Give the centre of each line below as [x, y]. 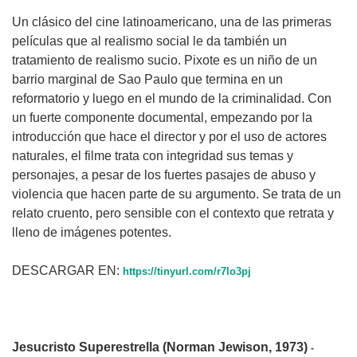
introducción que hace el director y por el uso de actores [169, 136]
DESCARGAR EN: [67, 270]
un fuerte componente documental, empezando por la [162, 117]
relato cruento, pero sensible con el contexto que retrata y [173, 213]
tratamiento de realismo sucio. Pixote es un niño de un [165, 60]
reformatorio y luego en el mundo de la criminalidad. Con [172, 98]
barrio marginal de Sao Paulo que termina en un [147, 79]
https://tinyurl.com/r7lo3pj [187, 271]
